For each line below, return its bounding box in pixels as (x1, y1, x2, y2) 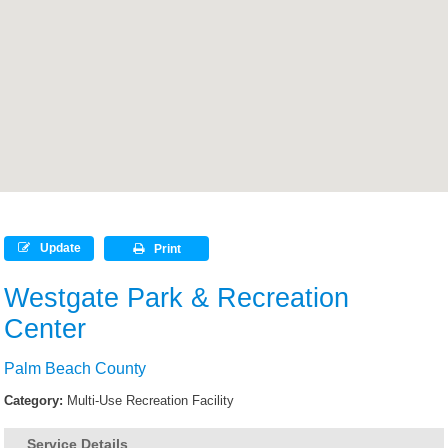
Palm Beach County (4, 360, 147, 378)
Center (4, 314, 87, 345)
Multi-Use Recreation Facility (67, 393, 235, 409)
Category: (4, 393, 64, 409)
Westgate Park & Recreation (4, 283, 350, 314)
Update (39, 241, 81, 256)
